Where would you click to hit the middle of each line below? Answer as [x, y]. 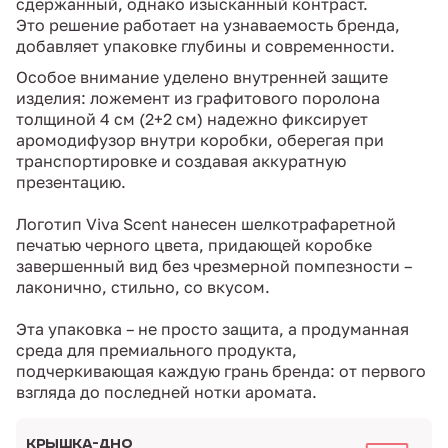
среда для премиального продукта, [156, 350]
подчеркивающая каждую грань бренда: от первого [221, 371]
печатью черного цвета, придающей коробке [194, 245]
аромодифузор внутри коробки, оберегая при [200, 140]
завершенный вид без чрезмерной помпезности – [214, 266]
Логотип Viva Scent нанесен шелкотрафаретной [206, 224]
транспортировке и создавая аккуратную [181, 161]
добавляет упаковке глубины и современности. [205, 46]
